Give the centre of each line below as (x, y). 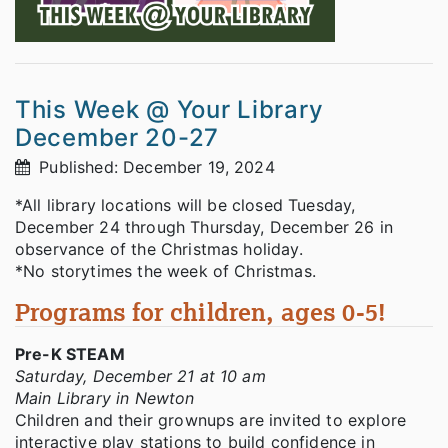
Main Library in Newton (105, 398)
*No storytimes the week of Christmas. (168, 271)
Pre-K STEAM (70, 354)
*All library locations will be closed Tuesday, (185, 205)
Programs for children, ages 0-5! (201, 312)
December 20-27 (117, 138)
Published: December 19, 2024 (154, 167)
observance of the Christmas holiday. (161, 249)
